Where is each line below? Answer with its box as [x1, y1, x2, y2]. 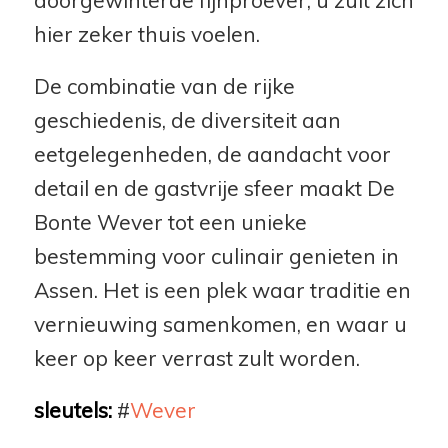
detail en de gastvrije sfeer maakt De [33, 174, 395, 201]
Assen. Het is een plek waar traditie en [33, 276, 411, 303]
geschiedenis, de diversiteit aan [33, 106, 341, 133]
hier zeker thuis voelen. [33, 21, 260, 48]
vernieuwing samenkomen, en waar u [33, 310, 407, 337]
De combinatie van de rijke [33, 72, 295, 99]
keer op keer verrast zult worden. [33, 344, 360, 371]
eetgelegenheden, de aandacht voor [33, 140, 391, 167]
